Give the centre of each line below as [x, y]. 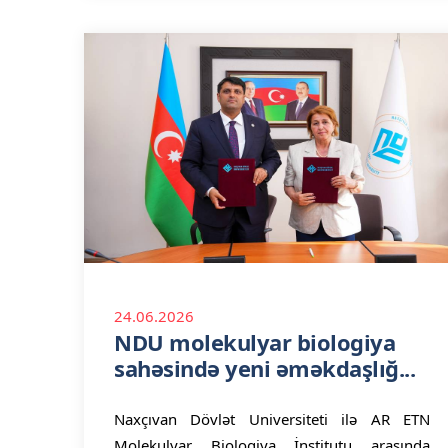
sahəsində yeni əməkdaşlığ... [264, 368]
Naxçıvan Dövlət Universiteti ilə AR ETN [272, 419]
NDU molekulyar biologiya [254, 342]
